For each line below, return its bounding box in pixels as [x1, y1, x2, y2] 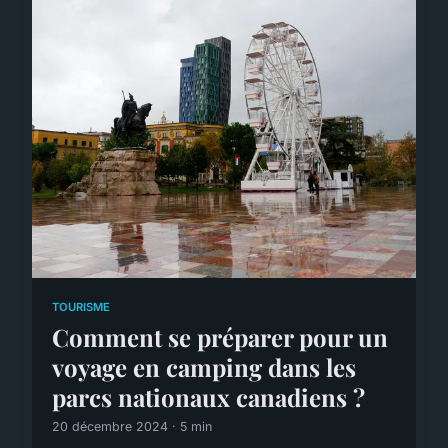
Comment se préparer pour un [52, 320, 388, 353]
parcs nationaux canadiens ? [52, 380, 365, 413]
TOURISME [52, 299, 110, 314]
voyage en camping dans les [52, 350, 356, 383]
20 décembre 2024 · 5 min [52, 418, 212, 434]
